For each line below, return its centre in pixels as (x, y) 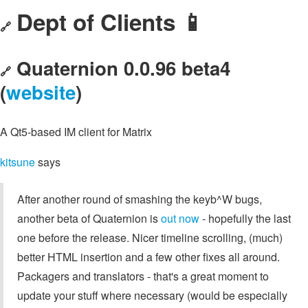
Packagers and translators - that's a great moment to (143, 276)
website (41, 91)
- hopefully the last (245, 219)
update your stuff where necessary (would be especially (152, 296)
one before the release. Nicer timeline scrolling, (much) (150, 238)
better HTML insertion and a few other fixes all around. (148, 257)
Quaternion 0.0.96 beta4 (123, 67)
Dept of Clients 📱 (110, 22)
